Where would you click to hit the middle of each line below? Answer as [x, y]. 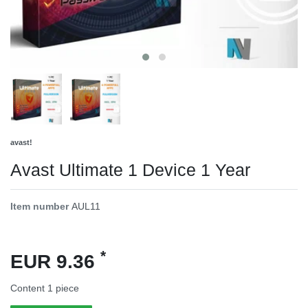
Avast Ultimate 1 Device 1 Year [130, 169]
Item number [41, 206]
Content [29, 288]
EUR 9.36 [55, 261]
